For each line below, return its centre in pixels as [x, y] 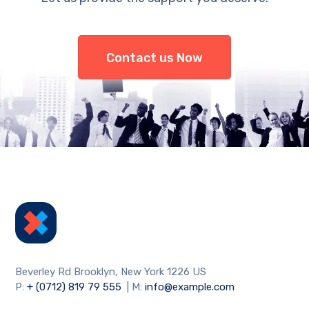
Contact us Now [154, 58]
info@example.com [190, 287]
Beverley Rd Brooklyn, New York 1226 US [111, 271]
